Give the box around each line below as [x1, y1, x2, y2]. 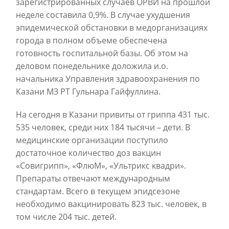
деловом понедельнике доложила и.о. [16, 60, 168, 72]
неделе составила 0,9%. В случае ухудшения [16, 9, 190, 20]
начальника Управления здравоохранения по [16, 73, 200, 84]
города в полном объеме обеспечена [16, 35, 167, 46]
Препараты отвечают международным [16, 173, 170, 184]
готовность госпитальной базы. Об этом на [16, 48, 188, 59]
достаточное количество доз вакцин [16, 147, 161, 158]
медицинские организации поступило [16, 134, 168, 146]
